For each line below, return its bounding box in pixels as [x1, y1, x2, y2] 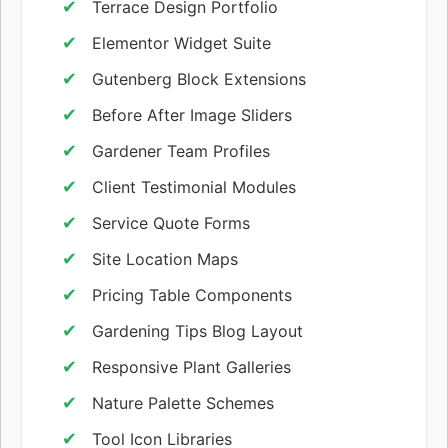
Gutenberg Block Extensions [92, 68, 306, 89]
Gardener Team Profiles [92, 140, 270, 161]
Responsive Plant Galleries [92, 356, 291, 377]
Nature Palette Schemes [92, 392, 274, 413]
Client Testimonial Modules [92, 176, 296, 197]
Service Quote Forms [92, 212, 250, 233]
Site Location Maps [92, 248, 238, 269]
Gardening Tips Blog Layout [92, 320, 303, 341]
